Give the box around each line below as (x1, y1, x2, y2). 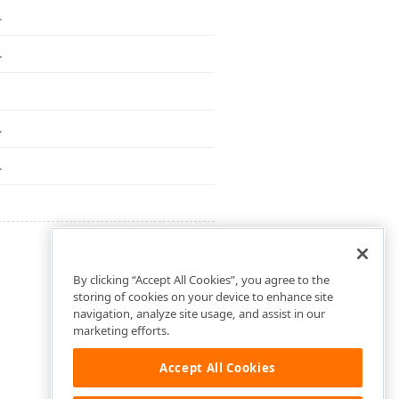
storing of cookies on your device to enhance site (73, 289, 333, 305)
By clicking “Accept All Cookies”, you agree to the (73, 272, 330, 289)
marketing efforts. (73, 322, 170, 339)
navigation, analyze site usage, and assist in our (73, 305, 325, 322)
